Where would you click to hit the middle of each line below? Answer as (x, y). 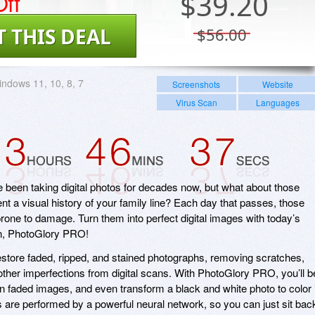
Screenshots (197, 84)
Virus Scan (196, 102)
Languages (277, 102)
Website (277, 84)
